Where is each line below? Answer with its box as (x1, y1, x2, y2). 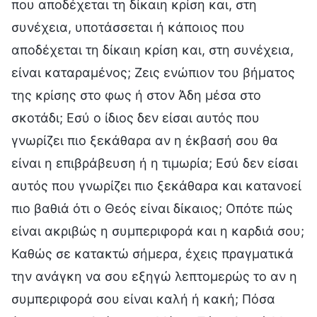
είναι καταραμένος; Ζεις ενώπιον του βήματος (11, 64, 295, 80)
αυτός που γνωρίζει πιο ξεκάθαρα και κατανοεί (11, 178, 301, 193)
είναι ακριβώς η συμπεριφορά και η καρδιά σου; (11, 223, 304, 238)
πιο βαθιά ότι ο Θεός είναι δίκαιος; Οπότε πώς (11, 200, 293, 216)
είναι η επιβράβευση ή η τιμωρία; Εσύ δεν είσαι (11, 155, 298, 171)
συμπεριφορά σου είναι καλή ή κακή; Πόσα (11, 291, 275, 306)
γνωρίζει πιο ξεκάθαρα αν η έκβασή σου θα (11, 132, 278, 148)
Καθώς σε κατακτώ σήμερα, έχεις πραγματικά (11, 246, 294, 261)
